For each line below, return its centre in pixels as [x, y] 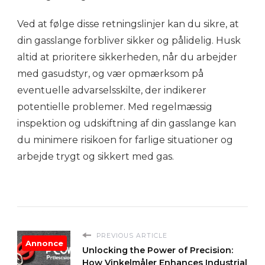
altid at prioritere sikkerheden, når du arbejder [127, 57]
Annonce [44, 243]
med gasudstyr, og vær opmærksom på [110, 73]
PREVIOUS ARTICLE [131, 235]
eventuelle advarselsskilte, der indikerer [112, 90]
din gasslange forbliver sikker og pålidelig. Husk [129, 40]
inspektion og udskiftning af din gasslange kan [127, 123]
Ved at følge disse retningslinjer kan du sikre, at [128, 24]
